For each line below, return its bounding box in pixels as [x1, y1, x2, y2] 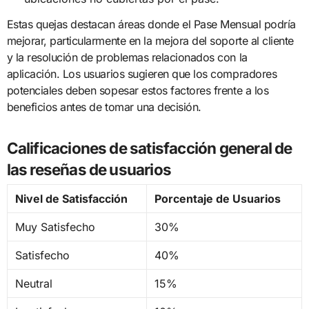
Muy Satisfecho [14, 220, 95, 235]
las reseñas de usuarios [6, 159, 172, 179]
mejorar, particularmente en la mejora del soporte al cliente [6, 33, 294, 48]
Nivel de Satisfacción [14, 192, 128, 206]
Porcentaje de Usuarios [154, 192, 281, 206]
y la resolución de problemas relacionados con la [6, 50, 248, 64]
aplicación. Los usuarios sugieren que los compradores [6, 66, 277, 81]
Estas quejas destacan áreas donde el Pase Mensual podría [6, 17, 296, 31]
